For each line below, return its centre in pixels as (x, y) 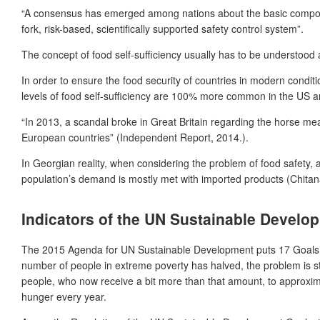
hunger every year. (64, 297)
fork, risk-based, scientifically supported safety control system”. (162, 28)
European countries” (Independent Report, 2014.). (135, 137)
